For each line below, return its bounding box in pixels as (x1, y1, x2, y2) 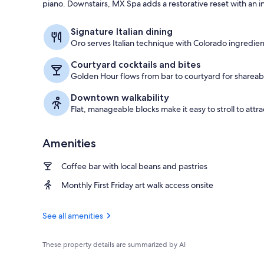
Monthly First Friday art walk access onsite (61, 179, 213, 190)
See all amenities (42, 210, 103, 221)
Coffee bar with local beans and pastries (61, 160, 207, 171)
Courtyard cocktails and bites (71, 58, 200, 70)
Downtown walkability (71, 91, 169, 103)
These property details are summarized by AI (42, 239, 186, 249)
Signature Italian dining (71, 25, 173, 37)
